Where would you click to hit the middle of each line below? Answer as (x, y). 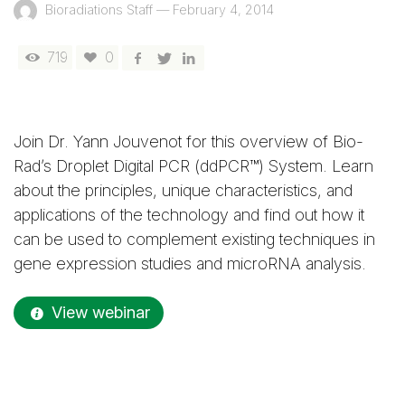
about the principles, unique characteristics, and (183, 190)
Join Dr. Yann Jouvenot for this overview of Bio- (188, 141)
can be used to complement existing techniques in (194, 239)
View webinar (101, 313)
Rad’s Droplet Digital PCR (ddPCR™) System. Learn (193, 166)
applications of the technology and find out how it (189, 215)
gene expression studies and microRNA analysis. (190, 264)
